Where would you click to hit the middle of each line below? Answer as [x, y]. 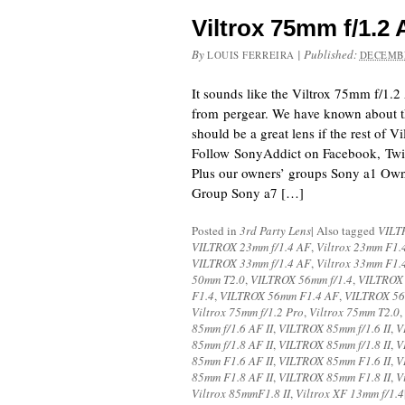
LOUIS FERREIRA [251, 55]
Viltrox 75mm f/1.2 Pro [248, 312]
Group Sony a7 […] [248, 193]
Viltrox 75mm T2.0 [354, 312]
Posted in [216, 231]
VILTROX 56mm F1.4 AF [279, 296]
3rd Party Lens [275, 231]
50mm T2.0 [218, 279]
